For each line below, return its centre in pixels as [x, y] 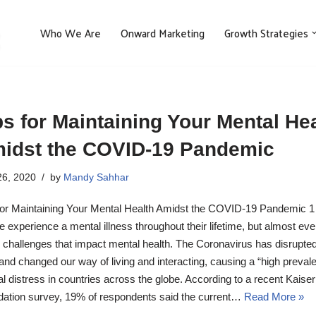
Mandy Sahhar [96, 178]
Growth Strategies [266, 33]
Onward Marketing [162, 33]
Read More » [274, 297]
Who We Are [70, 33]
